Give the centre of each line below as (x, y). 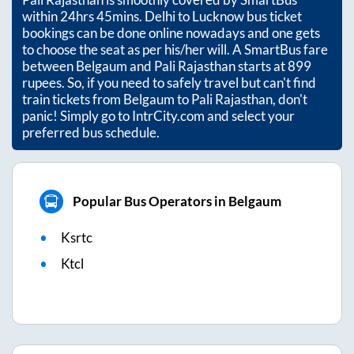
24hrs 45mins (100, 16)
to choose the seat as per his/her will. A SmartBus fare (175, 49)
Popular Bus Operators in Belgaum (177, 201)
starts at (262, 66)
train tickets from (73, 99)
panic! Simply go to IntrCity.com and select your (158, 115)
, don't (290, 99)
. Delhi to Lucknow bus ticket (220, 16)
